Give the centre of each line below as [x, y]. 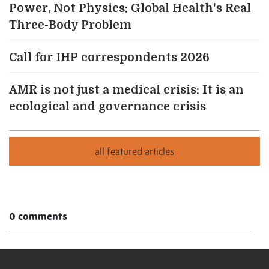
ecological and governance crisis [107, 107]
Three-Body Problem [70, 26]
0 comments [38, 216]
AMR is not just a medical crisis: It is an [126, 90]
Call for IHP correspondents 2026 [109, 58]
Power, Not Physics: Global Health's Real [130, 9]
